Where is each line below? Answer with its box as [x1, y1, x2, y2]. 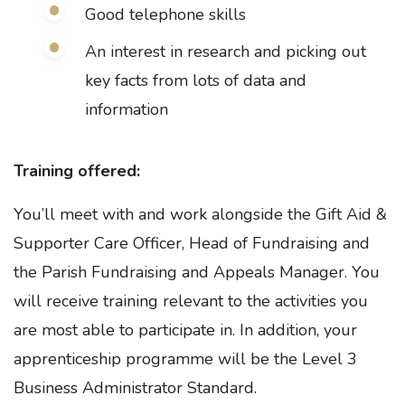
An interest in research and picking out [84, 41, 366, 62]
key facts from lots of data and [84, 70, 306, 91]
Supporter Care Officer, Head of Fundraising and [14, 232, 370, 254]
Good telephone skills [84, 4, 246, 25]
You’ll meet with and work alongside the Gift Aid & [14, 203, 387, 225]
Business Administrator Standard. [14, 377, 257, 399]
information [84, 99, 168, 120]
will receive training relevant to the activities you [14, 290, 368, 312]
